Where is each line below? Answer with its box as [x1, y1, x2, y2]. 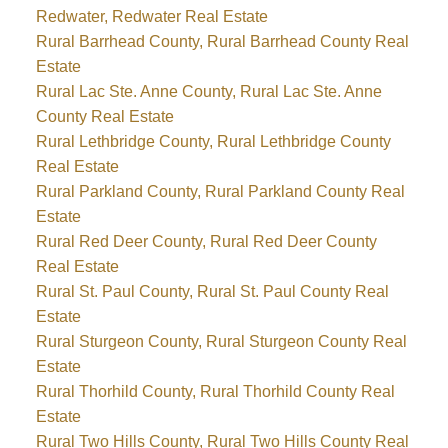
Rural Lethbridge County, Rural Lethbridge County [35, 133, 391, 151]
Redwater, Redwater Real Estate [35, 8, 268, 26]
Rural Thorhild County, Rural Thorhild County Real [35, 383, 395, 401]
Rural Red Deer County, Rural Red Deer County [35, 233, 377, 251]
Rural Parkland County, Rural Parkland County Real [35, 183, 405, 201]
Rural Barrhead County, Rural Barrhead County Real [35, 33, 409, 51]
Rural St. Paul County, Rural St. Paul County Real [35, 283, 389, 301]
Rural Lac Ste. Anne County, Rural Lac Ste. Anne [35, 83, 382, 101]
